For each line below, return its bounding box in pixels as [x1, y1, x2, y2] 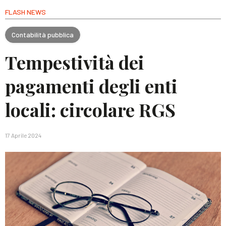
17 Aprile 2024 [5, 132, 41, 139]
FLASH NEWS [5, 8, 46, 16]
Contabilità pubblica [12, 30, 74, 39]
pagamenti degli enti [5, 74, 178, 98]
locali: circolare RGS [5, 97, 176, 122]
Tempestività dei [5, 50, 144, 74]
